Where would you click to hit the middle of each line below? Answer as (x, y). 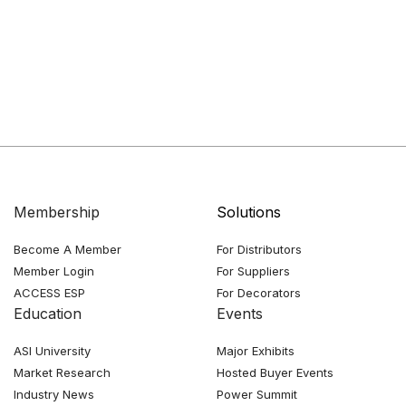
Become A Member (68, 249)
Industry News (54, 394)
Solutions (249, 212)
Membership (57, 212)
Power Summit (257, 394)
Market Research (62, 372)
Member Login (54, 271)
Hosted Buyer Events (275, 372)
